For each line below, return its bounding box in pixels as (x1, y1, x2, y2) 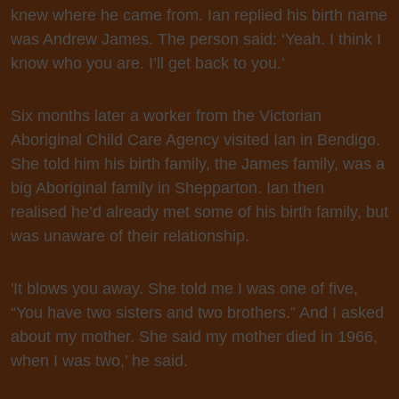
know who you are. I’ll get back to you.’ (11, 54, 285, 72)
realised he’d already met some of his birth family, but (11, 203, 388, 221)
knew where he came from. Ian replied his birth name (11, 6, 387, 24)
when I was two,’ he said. (11, 352, 188, 370)
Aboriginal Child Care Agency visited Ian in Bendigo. (11, 131, 380, 149)
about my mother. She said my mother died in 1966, (11, 328, 378, 346)
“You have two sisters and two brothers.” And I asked (11, 304, 384, 322)
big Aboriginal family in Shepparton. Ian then (11, 179, 324, 197)
